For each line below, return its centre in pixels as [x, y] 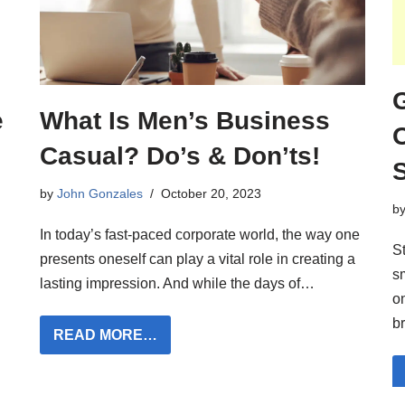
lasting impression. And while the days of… [179, 283]
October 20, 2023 [211, 193]
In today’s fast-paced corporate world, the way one [200, 234]
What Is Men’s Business [185, 120]
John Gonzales [100, 193]
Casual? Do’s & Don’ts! [180, 155]
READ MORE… [105, 334]
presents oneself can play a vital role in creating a [198, 259]
